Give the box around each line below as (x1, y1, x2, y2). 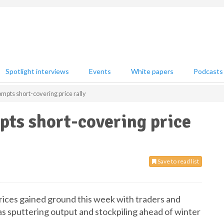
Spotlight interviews (5, 67, 69, 75)
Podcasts (193, 67, 223, 75)
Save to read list (156, 157, 199, 165)
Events (89, 67, 111, 75)
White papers (131, 67, 173, 75)
